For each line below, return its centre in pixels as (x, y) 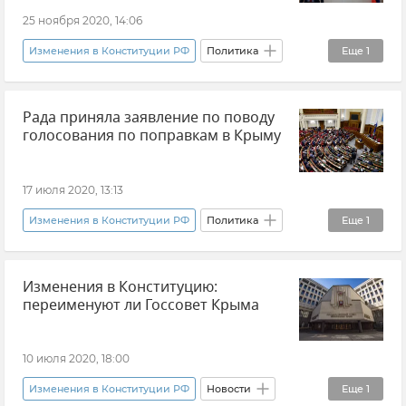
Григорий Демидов (81, 28)
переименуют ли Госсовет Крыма (141, 305)
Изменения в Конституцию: (120, 287)
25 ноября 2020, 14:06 (82, 21)
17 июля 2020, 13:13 (73, 189)
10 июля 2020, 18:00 (76, 359)
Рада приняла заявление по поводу (149, 118)
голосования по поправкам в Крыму (152, 136)
